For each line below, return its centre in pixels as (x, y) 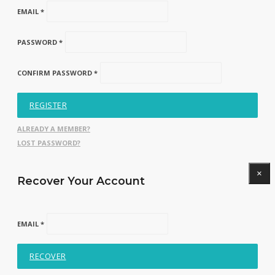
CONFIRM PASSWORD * (57, 73)
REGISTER (48, 105)
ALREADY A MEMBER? (54, 129)
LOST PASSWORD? (49, 143)
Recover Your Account (81, 181)
